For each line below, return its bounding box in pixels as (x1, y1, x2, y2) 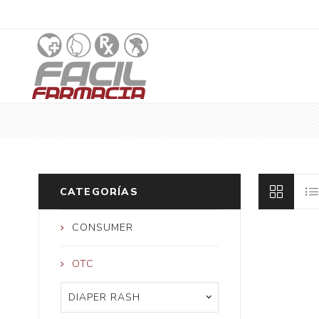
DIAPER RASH (68, 291, 140, 305)
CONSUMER (71, 221, 133, 235)
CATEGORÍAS (59, 185, 138, 199)
